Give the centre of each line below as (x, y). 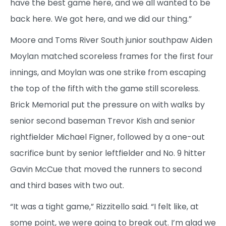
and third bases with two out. (67, 186)
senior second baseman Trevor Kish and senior (103, 121)
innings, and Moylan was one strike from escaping (108, 73)
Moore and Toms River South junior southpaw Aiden (111, 40)
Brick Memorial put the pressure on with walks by (107, 105)
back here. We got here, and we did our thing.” (101, 19)
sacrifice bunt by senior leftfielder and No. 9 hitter (108, 153)
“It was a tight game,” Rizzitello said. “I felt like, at (104, 207)
